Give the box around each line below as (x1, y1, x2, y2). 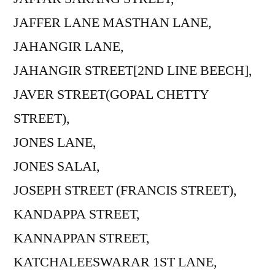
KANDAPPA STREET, (14, 205, 140, 223)
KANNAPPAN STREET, (14, 229, 150, 247)
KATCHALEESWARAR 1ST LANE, (14, 253, 217, 271)
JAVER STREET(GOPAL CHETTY (14, 85, 209, 103)
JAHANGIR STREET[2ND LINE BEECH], (14, 61, 252, 79)
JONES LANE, (14, 133, 96, 151)
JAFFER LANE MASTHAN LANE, (14, 14, 212, 31)
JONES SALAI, (14, 157, 100, 175)
